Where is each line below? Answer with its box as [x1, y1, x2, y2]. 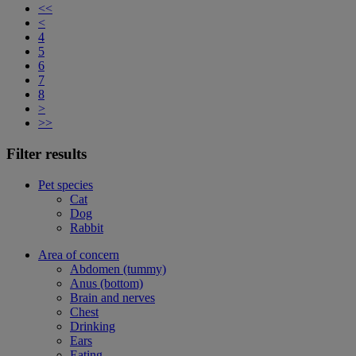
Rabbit [70, 220, 103, 234]
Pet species [38, 177, 93, 192]
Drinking [70, 319, 115, 333]
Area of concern [38, 247, 119, 261]
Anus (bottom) [70, 276, 143, 290]
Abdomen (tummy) [70, 261, 166, 276]
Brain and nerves [70, 290, 155, 304]
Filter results [6, 145, 87, 162]
